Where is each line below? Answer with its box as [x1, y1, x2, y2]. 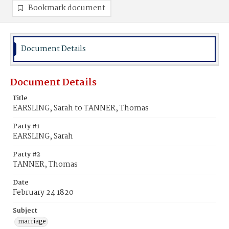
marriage [18, 216, 46, 227]
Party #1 [13, 121, 39, 132]
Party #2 [13, 149, 40, 160]
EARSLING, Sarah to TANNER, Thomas [13, 102, 149, 114]
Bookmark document [28, 2, 105, 14]
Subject [13, 205, 37, 216]
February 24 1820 [13, 187, 74, 199]
